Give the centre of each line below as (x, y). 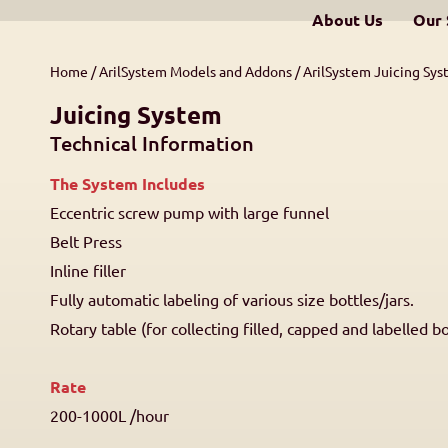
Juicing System (136, 114)
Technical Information (152, 143)
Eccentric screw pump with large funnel (189, 212)
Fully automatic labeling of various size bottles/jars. (236, 299)
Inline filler (88, 270)
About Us (347, 19)
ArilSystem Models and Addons (195, 71)
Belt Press (86, 241)
